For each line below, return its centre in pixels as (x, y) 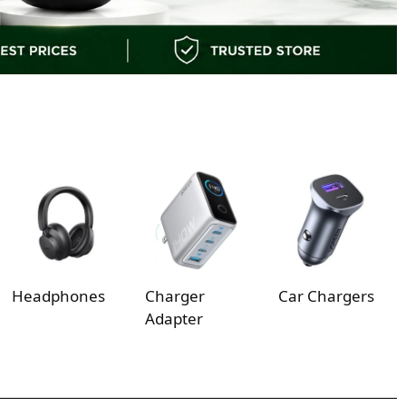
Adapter (174, 318)
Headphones (58, 295)
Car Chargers (327, 295)
